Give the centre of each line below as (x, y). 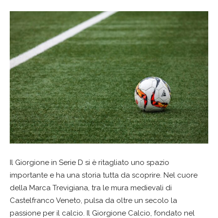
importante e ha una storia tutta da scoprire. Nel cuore (104, 175)
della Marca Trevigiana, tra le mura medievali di (91, 188)
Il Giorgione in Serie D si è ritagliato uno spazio (90, 163)
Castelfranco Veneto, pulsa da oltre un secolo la (93, 201)
